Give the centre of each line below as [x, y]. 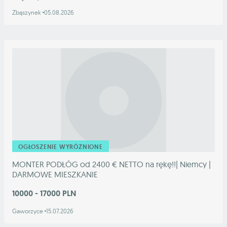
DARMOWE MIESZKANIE [55, 174]
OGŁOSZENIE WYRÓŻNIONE [61, 147]
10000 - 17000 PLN [44, 193]
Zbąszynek [27, 12]
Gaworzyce [28, 211]
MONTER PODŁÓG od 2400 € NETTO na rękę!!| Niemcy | [111, 164]
